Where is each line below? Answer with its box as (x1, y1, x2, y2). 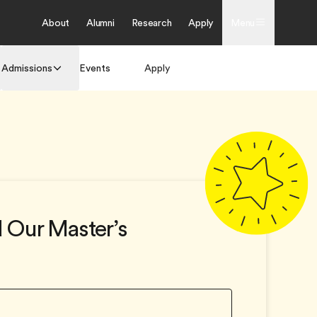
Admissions (1, 62, 52, 74)
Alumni (86, 17, 115, 28)
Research (131, 17, 172, 28)
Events (79, 62, 110, 74)
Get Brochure (193, 62, 255, 74)
